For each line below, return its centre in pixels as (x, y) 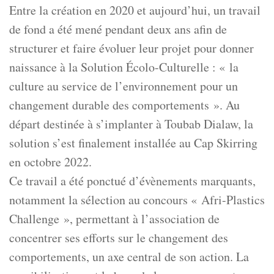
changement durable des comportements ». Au (124, 105)
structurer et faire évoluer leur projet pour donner (131, 48)
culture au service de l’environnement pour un (124, 86)
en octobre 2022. (50, 162)
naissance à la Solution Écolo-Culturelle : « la (124, 67)
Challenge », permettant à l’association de (114, 219)
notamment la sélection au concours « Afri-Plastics (137, 200)
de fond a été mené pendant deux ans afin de (118, 29)
